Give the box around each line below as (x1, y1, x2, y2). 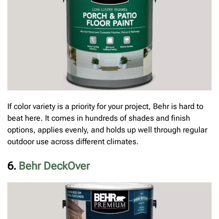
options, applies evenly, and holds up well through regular (7, 125, 207, 135)
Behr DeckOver (19, 160, 90, 173)
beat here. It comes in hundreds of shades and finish (7, 113, 190, 123)
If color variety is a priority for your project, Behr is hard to (7, 102, 203, 111)
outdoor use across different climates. (7, 137, 139, 147)
